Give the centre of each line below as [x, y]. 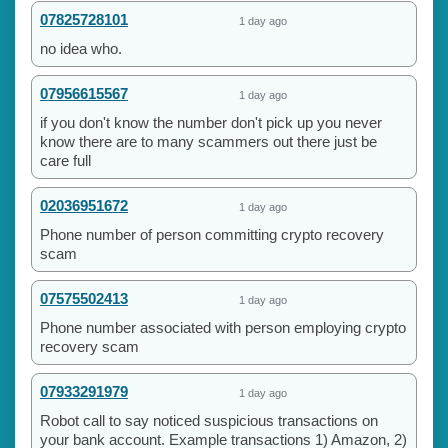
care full [65, 160]
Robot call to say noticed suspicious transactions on [209, 420]
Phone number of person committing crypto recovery [212, 234]
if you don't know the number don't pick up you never [211, 122]
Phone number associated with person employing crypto [223, 327]
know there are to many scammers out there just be [208, 141]
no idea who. [81, 48]
